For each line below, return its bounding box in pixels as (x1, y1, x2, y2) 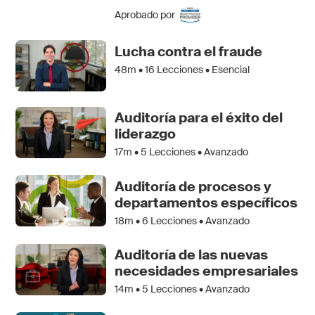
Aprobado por (115, 8, 176, 21)
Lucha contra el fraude (115, 42, 263, 60)
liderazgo (115, 125, 176, 143)
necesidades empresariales (115, 262, 299, 281)
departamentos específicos (115, 193, 298, 212)
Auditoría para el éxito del (115, 109, 283, 127)
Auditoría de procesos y (115, 177, 272, 195)
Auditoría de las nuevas (115, 246, 269, 264)
